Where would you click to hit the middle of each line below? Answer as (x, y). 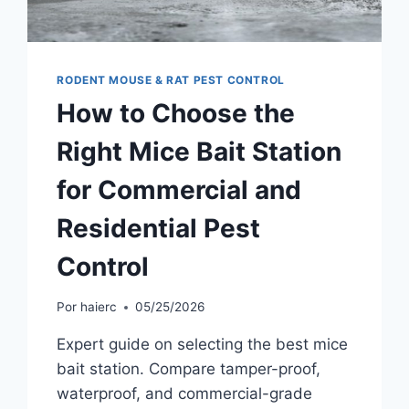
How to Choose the (176, 113)
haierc (98, 307)
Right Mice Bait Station (199, 151)
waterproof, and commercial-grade (185, 394)
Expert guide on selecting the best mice (203, 345)
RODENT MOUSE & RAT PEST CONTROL (171, 79)
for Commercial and (179, 189)
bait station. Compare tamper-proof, (189, 369)
